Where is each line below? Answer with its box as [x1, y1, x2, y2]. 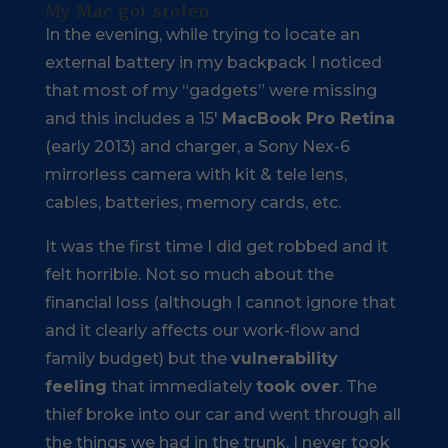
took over [255, 377, 339, 396]
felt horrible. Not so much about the [44, 265, 334, 284]
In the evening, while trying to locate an [44, 25, 360, 44]
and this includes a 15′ [44, 109, 222, 128]
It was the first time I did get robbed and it [44, 237, 388, 256]
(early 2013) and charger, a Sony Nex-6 [44, 137, 350, 156]
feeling [44, 377, 107, 396]
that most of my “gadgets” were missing [44, 81, 377, 100]
